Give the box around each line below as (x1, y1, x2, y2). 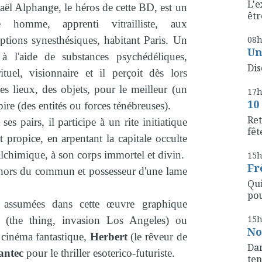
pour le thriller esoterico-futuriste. (23, 247, 175, 260)
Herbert (89, 230, 127, 243)
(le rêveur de (127, 230, 187, 243)
